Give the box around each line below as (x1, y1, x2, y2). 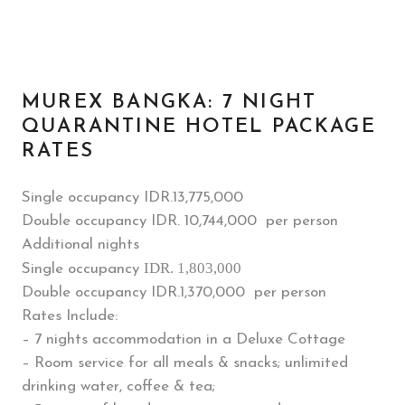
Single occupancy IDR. (22, 190, 173, 205)
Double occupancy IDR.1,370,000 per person (22, 285, 326, 300)
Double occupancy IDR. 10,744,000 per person (22, 213, 338, 229)
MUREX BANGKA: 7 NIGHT (22, 92, 317, 113)
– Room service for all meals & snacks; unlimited (22, 355, 348, 371)
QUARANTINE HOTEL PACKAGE (22, 117, 376, 137)
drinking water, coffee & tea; (22, 379, 215, 394)
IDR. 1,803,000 (144, 259, 241, 277)
